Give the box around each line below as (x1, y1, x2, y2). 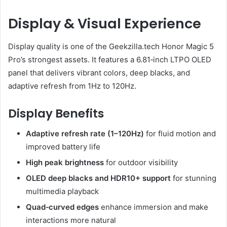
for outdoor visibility (104, 158, 178, 168)
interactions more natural (26, 215, 116, 225)
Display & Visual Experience (8, 14, 201, 33)
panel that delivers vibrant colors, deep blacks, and (8, 67, 190, 78)
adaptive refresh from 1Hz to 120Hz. (8, 81, 136, 91)
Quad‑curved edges (26, 202, 99, 212)
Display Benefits (8, 105, 104, 122)
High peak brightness (26, 158, 104, 168)
